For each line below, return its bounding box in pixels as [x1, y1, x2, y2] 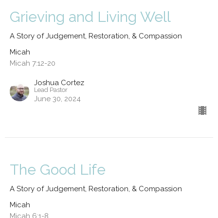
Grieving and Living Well [10, 8, 171, 25]
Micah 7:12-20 [10, 58, 55, 68]
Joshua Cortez [34, 78, 84, 87]
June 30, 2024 [34, 94, 81, 103]
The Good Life [10, 161, 106, 178]
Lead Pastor [34, 86, 68, 93]
